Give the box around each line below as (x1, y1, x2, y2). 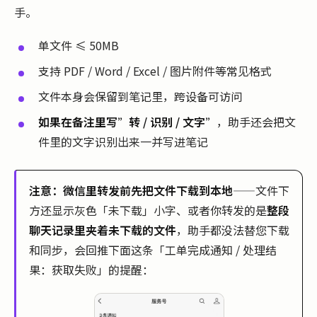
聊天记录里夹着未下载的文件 (29, 221, 176, 238)
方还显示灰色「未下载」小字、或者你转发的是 (29, 201, 267, 219)
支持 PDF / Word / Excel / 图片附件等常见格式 (38, 62, 272, 80)
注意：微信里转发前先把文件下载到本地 (29, 181, 233, 199)
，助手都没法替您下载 (176, 221, 289, 238)
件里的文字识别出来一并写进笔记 (38, 133, 208, 151)
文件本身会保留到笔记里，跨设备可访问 (38, 88, 242, 105)
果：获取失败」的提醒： (29, 260, 154, 278)
